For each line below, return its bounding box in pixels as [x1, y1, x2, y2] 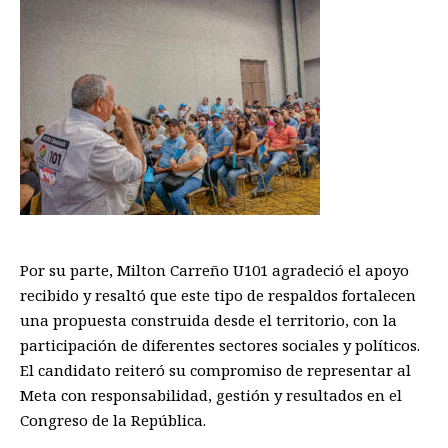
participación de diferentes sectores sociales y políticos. [20, 334, 420, 355]
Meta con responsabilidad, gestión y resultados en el [20, 384, 402, 405]
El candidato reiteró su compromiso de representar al [20, 359, 411, 380]
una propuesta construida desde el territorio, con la [20, 309, 397, 330]
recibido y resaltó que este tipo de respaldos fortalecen [20, 284, 416, 305]
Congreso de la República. [20, 409, 206, 430]
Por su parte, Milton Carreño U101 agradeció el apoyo [20, 259, 409, 280]
